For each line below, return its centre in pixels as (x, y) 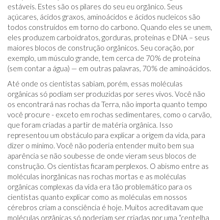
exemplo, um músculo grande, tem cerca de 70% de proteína (104, 58)
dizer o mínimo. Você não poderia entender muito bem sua (101, 145)
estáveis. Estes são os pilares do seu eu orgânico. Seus (95, 6)
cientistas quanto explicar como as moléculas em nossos (97, 197)
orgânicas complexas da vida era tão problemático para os (100, 187)
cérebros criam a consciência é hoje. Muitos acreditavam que (105, 207)
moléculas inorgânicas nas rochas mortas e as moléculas (97, 176)
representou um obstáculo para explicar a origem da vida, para (106, 135)
